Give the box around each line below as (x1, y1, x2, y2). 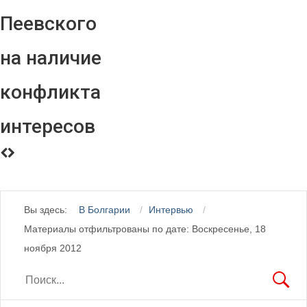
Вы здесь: (23, 204, 73, 215)
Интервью (149, 204, 197, 215)
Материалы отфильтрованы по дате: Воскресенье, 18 (23, 223, 266, 234)
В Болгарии (79, 204, 134, 215)
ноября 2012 (23, 242, 82, 254)
